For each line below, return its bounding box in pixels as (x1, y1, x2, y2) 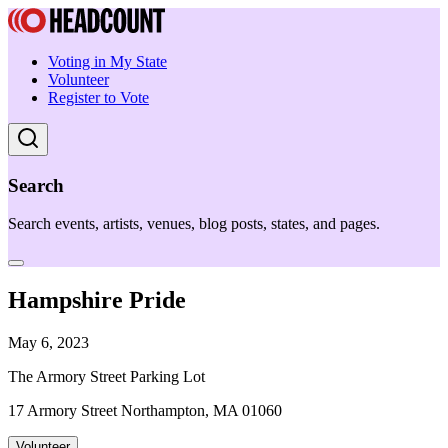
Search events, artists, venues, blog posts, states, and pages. (8, 215, 380, 233)
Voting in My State (48, 53, 167, 70)
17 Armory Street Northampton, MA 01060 (8, 402, 282, 420)
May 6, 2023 (8, 334, 89, 352)
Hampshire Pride (8, 287, 186, 314)
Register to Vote (48, 89, 149, 106)
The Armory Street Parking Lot (8, 368, 205, 386)
